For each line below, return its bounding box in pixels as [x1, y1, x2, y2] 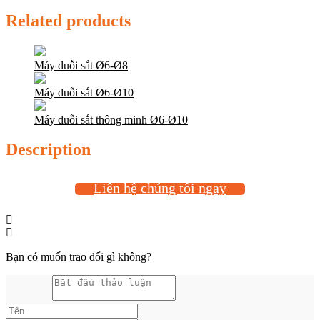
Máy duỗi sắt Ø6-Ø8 [34, 59, 128, 71]
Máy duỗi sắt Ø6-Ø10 [34, 86, 134, 99]
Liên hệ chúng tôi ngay [94, 180, 226, 196]
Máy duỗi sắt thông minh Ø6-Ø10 [34, 113, 188, 126]
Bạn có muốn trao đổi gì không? [6, 251, 151, 264]
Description [6, 140, 91, 159]
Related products [6, 11, 131, 30]
